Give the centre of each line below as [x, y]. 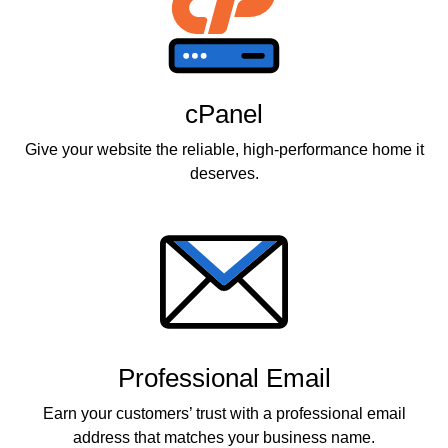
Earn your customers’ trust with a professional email [224, 413]
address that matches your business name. [224, 437]
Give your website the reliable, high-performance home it [224, 149]
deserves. [224, 173]
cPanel [224, 114]
